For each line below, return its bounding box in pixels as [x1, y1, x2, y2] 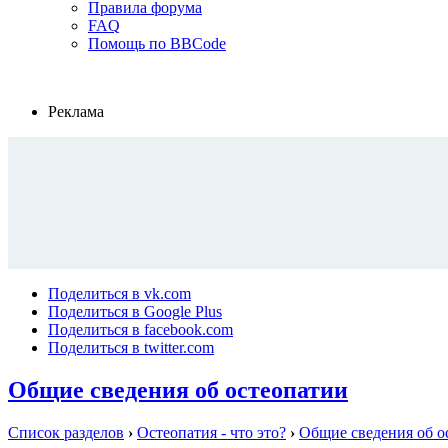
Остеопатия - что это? [137, 424, 286, 442]
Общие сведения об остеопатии [8, 377, 348, 404]
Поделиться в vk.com [48, 285, 191, 303]
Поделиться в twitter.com [48, 339, 214, 357]
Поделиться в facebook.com [48, 321, 233, 339]
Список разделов [8, 424, 124, 442]
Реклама [48, 103, 104, 121]
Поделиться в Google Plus [48, 303, 222, 321]
